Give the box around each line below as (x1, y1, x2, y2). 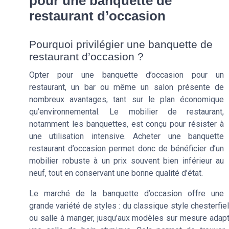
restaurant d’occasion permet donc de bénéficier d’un (29, 144, 224, 153)
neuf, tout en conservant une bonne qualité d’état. (29, 168, 203, 178)
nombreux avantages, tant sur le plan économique (29, 95, 224, 104)
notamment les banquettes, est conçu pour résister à (29, 119, 224, 129)
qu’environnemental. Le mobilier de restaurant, (29, 107, 224, 117)
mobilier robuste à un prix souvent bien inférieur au (29, 156, 224, 166)
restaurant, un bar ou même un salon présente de (29, 82, 224, 92)
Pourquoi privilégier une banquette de (29, 38, 213, 50)
